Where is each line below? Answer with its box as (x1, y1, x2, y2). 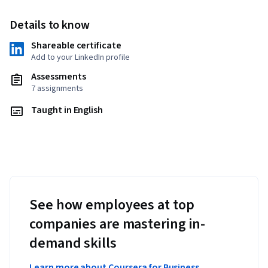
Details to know (10, 17, 90, 34)
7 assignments (31, 83, 83, 95)
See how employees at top (29, 194, 194, 216)
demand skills (29, 233, 117, 254)
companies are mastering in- (29, 214, 206, 235)
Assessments (31, 70, 86, 84)
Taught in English (31, 103, 103, 117)
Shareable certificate (31, 39, 121, 53)
